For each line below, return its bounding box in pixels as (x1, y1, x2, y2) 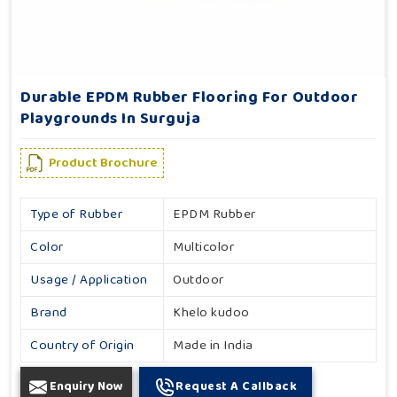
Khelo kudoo (173, 302, 250, 324)
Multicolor (173, 237, 234, 259)
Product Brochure (49, 152, 158, 175)
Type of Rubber (30, 204, 122, 226)
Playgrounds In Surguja (20, 106, 200, 132)
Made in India (173, 335, 253, 357)
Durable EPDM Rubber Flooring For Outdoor (20, 85, 358, 111)
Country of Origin (30, 335, 135, 357)
